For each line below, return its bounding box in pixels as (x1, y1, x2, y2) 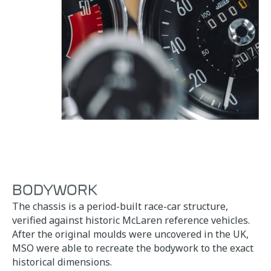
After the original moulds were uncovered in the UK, (12, 227, 249, 241)
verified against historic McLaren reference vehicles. (12, 213, 250, 227)
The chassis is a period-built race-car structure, (12, 199, 228, 213)
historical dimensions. (12, 255, 112, 269)
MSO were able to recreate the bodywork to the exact (12, 241, 253, 255)
